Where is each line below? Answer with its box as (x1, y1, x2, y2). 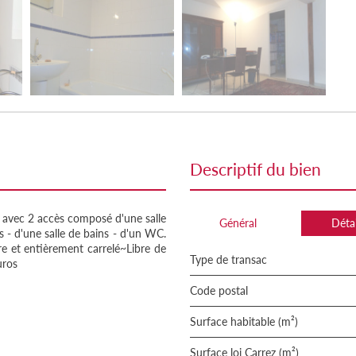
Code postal (197, 284, 248, 297)
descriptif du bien (203, 159, 321, 179)
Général (219, 216, 257, 230)
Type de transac (195, 253, 267, 266)
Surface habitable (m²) (196, 315, 298, 328)
